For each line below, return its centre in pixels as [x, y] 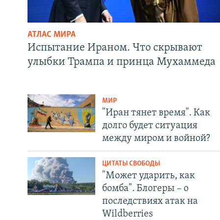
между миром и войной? [156, 138]
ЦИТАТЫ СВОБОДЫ [131, 164]
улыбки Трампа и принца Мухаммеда [122, 62]
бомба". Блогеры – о [145, 188]
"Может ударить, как [148, 176]
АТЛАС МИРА [52, 34]
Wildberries [127, 214]
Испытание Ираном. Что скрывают [115, 48]
